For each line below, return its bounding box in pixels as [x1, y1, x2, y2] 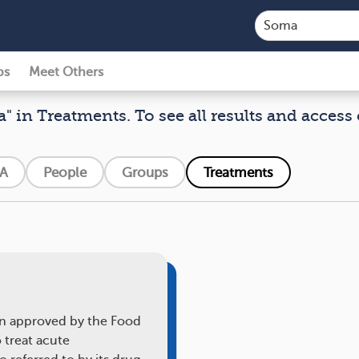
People [43, 164, 87, 180]
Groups [122, 164, 168, 180]
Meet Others [29, 65, 103, 79]
